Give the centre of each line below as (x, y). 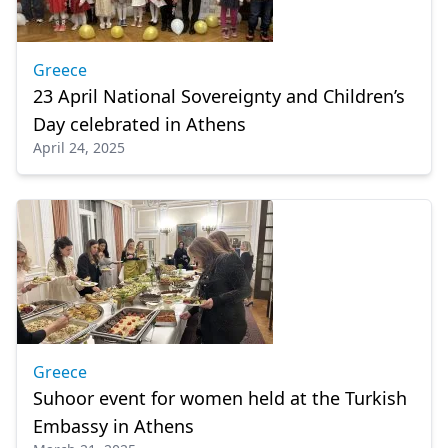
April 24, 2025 (79, 147)
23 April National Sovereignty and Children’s (219, 96)
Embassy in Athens (113, 426)
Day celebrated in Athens (139, 124)
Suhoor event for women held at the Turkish (220, 398)
